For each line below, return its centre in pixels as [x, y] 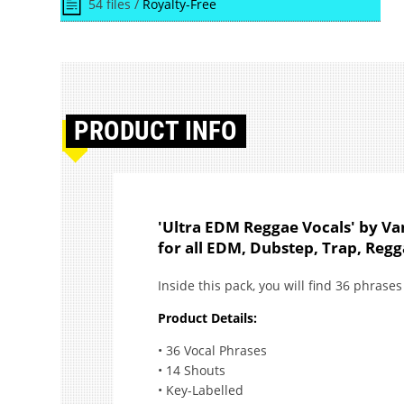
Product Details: [207, 317]
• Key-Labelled [200, 390]
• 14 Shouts [191, 370]
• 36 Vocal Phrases [212, 350]
